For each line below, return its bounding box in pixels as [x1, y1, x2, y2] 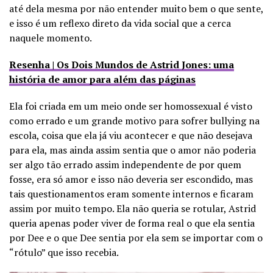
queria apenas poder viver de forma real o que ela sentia [9, 216, 255, 230]
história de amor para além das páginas [9, 72, 196, 86]
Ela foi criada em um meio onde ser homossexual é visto [9, 99, 252, 113]
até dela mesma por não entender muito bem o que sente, [9, 1, 263, 15]
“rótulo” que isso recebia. [9, 245, 119, 259]
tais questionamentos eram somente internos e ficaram [9, 186, 253, 200]
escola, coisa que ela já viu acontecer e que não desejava [9, 128, 252, 142]
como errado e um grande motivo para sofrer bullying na [9, 113, 260, 127]
